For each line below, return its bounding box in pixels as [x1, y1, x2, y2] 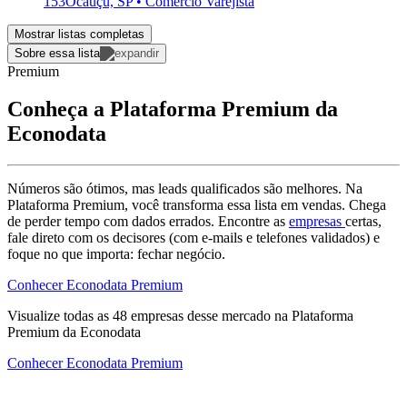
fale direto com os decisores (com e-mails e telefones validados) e [7, 230, 380, 246]
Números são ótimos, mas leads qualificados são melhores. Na [7, 181, 362, 197]
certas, [345, 213, 382, 230]
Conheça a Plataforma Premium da [7, 97, 338, 122]
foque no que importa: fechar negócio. [7, 246, 225, 263]
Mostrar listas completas [15, 26, 144, 41]
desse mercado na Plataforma [184, 308, 353, 324]
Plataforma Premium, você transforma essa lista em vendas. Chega [7, 197, 386, 213]
